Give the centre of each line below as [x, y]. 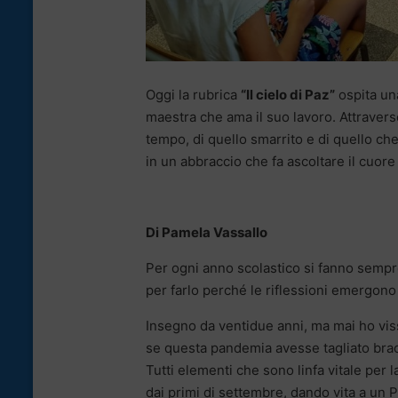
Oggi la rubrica [193, 95]
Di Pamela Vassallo [207, 233]
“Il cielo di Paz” [288, 95]
